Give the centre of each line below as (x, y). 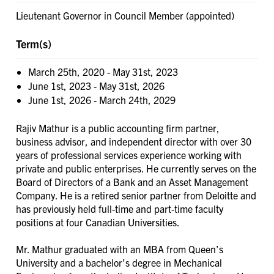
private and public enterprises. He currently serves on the (136, 168)
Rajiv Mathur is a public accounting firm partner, (118, 128)
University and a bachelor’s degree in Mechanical (119, 262)
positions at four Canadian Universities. (99, 222)
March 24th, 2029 (137, 99)
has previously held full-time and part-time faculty (120, 208)
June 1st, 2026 (60, 99)
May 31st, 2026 (132, 85)
